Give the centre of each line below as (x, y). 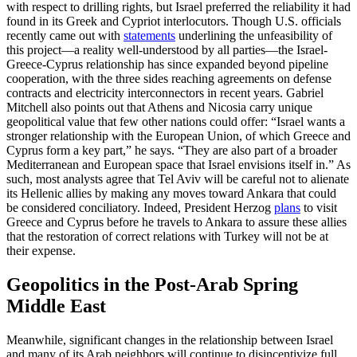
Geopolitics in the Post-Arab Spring (152, 284)
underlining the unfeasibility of (254, 35)
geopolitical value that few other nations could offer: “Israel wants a (176, 121)
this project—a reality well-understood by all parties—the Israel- (167, 49)
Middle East (56, 306)
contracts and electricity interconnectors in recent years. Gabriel (165, 92)
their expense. (41, 250)
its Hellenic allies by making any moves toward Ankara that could (171, 193)
